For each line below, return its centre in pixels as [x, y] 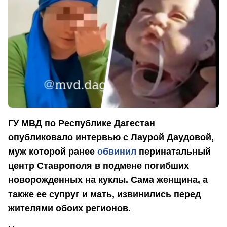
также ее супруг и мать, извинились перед [104, 194]
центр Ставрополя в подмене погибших [99, 166]
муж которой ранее [51, 152]
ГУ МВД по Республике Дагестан [82, 123]
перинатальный [174, 152]
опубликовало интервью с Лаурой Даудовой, [111, 138]
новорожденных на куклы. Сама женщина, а [108, 180]
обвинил [116, 152]
